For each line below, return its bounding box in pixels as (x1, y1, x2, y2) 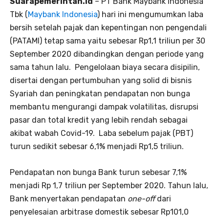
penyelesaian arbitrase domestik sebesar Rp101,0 (10, 207, 189, 217)
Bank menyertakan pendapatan (10, 194, 128, 204)
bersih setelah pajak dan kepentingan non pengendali (10, 23, 207, 33)
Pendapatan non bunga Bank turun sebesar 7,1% (10, 168, 187, 177)
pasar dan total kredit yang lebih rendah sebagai (10, 115, 188, 125)
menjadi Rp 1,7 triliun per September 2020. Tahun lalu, (10, 181, 208, 191)
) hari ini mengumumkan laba (97, 10, 203, 20)
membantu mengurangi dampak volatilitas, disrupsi (10, 102, 198, 112)
